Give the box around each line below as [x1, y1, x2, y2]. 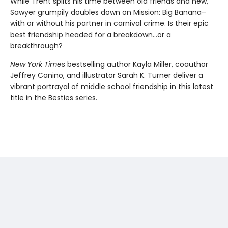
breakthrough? [10, 41, 63, 51]
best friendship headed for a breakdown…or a [10, 30, 171, 40]
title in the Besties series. [10, 93, 97, 103]
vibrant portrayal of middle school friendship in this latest [10, 81, 213, 92]
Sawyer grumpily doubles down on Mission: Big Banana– [10, 7, 206, 17]
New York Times [10, 59, 67, 69]
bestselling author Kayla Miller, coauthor [67, 59, 208, 69]
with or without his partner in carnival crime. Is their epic [10, 18, 209, 28]
